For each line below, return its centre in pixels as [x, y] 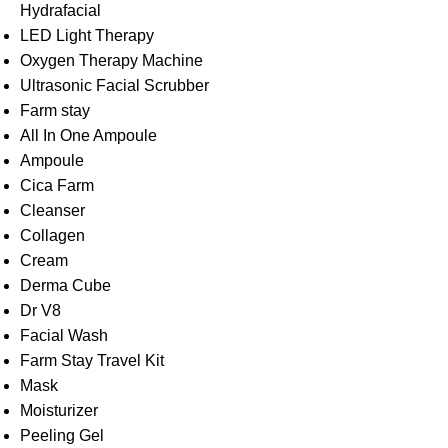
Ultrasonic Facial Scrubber [114, 85]
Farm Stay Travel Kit [92, 360]
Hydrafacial [60, 10]
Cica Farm [57, 185]
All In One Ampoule [88, 135]
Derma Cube [65, 285]
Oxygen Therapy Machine [111, 60]
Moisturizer [59, 410]
